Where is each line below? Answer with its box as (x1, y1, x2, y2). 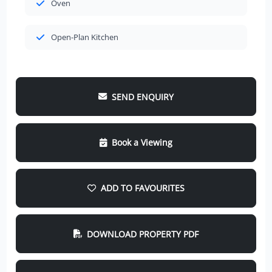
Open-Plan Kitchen (50, 32, 118, 42)
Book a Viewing (111, 137, 172, 148)
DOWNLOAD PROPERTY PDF (86, 228, 199, 240)
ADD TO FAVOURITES (100, 182, 185, 194)
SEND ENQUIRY (111, 90, 174, 103)
